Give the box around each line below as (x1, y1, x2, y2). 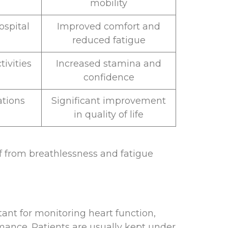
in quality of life (74, 109, 144, 121)
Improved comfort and (57, 21, 160, 33)
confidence (83, 72, 134, 83)
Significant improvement (51, 95, 166, 107)
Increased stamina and (56, 58, 161, 70)
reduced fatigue (72, 35, 146, 46)
